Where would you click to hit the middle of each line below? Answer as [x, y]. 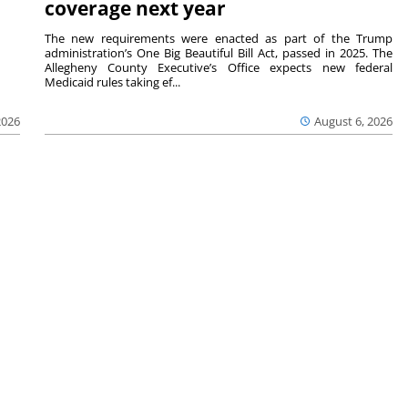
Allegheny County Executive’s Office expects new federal [219, 67]
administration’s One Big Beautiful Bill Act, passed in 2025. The [219, 52]
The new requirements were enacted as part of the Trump [219, 38]
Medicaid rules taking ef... [112, 82]
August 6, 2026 [354, 121]
